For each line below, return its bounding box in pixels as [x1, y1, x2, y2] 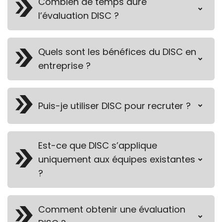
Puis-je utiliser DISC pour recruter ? [38, 99, 191, 112]
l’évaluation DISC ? [38, 9, 119, 22]
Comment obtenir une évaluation [38, 203, 185, 216]
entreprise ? [38, 59, 91, 72]
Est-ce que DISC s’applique [38, 139, 157, 152]
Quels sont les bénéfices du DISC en [38, 46, 196, 58]
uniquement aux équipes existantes [38, 153, 195, 166]
